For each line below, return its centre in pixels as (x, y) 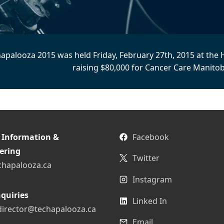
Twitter (146, 158)
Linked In (150, 201)
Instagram (152, 179)
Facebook (151, 137)
